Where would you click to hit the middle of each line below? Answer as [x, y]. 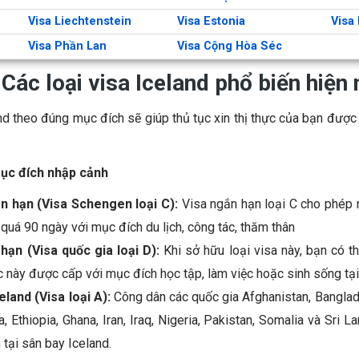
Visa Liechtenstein [80, 22]
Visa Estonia [211, 22]
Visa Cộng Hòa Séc [230, 46]
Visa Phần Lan [67, 46]
